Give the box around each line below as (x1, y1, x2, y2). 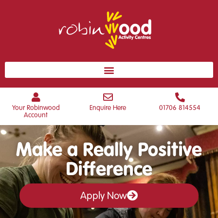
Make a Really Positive (16, 138, 202, 161)
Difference (66, 157, 152, 180)
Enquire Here (90, 104, 127, 112)
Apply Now (80, 189, 127, 202)
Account (24, 111, 48, 119)
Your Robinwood (12, 104, 60, 112)
